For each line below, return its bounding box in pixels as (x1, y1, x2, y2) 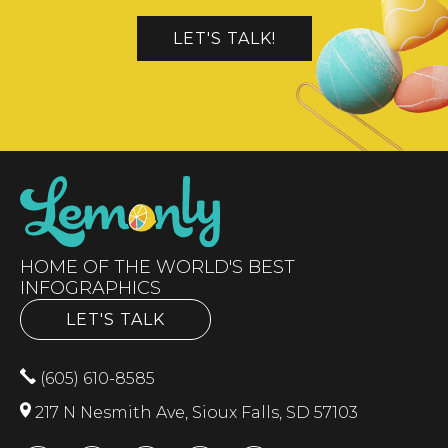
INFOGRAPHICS (20, 277, 161, 300)
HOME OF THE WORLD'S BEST (20, 256, 295, 279)
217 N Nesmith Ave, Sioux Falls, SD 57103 (31, 403, 358, 423)
